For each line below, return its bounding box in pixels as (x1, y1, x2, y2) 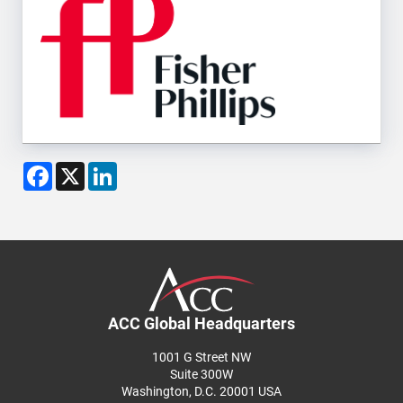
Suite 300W (170, 366, 233, 381)
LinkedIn (117, 159, 171, 177)
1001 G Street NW (152, 349, 251, 364)
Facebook (52, 159, 114, 177)
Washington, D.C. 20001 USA (121, 383, 282, 399)
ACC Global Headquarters (108, 313, 295, 333)
